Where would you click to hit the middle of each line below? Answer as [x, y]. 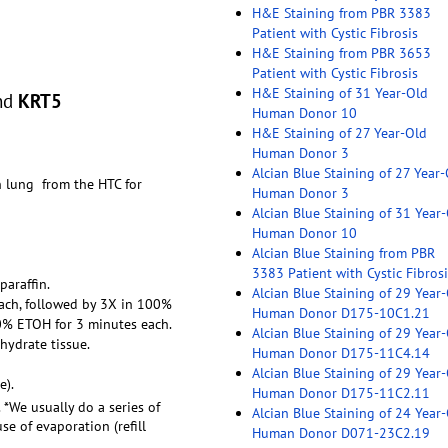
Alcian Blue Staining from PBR [343, 252]
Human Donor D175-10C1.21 [340, 312]
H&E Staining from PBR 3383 [341, 12]
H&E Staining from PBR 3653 [341, 52]
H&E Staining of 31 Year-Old [339, 92]
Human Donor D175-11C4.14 [340, 352]
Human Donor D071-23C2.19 [340, 432]
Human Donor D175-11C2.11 [340, 392]
